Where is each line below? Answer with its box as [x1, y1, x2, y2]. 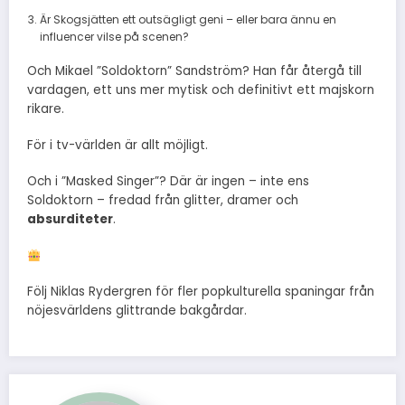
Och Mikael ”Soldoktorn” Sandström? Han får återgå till [27, 61, 362, 80]
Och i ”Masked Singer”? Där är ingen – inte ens [27, 173, 309, 191]
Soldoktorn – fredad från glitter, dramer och [27, 192, 298, 210]
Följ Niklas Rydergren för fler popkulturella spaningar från [27, 283, 374, 301]
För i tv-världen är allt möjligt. [27, 136, 208, 154]
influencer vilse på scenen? [39, 28, 189, 44]
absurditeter [27, 211, 113, 229]
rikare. [27, 99, 64, 118]
